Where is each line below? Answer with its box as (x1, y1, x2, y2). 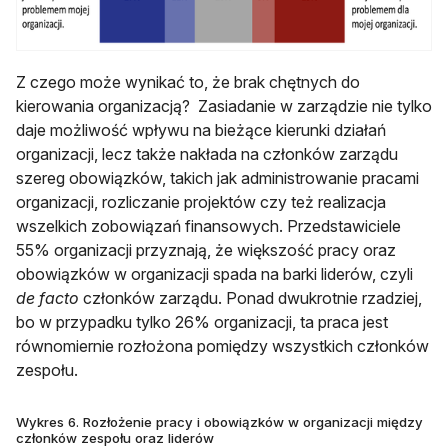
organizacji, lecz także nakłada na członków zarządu (16, 143, 398, 164)
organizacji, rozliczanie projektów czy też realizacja (16, 191, 386, 212)
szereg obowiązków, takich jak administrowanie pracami (16, 167, 419, 188)
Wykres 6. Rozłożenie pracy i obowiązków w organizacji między (16, 413, 423, 430)
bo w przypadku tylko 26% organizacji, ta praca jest (16, 311, 388, 332)
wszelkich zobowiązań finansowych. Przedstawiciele (16, 215, 401, 236)
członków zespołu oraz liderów (16, 429, 214, 446)
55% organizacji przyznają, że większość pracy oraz (16, 239, 396, 260)
